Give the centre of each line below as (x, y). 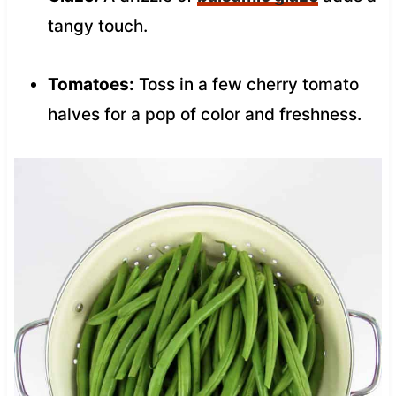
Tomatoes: (91, 84)
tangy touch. (97, 26)
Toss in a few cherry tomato (246, 84)
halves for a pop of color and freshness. (204, 114)
